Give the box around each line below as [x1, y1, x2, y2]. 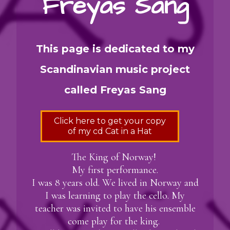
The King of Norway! [71, 151, 159, 164]
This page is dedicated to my [35, 43, 195, 55]
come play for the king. [68, 215, 162, 228]
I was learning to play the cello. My [45, 189, 185, 202]
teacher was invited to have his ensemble [34, 202, 196, 215]
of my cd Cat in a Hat [68, 126, 152, 137]
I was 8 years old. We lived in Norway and [31, 177, 199, 189]
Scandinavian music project [40, 63, 190, 76]
